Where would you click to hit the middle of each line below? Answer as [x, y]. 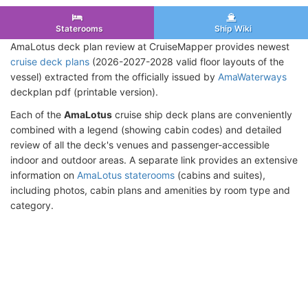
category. [32, 205]
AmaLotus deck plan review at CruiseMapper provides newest [150, 46]
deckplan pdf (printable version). [84, 91]
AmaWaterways [252, 76]
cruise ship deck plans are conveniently [202, 114]
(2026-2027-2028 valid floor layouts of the [187, 61]
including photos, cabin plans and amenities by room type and [150, 190]
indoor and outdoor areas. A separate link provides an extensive [154, 159]
